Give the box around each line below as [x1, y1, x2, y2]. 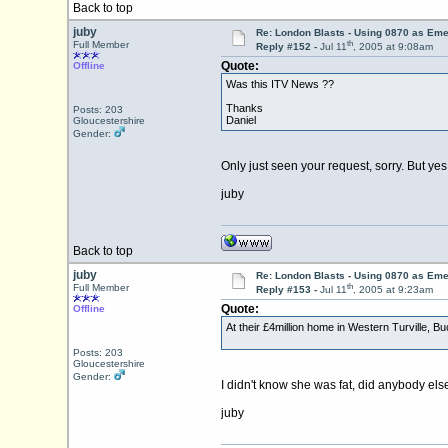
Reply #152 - [255, 41, 320, 53]
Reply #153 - [255, 284, 320, 296]
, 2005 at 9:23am [352, 284, 433, 296]
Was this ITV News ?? [225, 78, 334, 91]
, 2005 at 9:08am [352, 41, 433, 53]
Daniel [225, 114, 256, 127]
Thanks [225, 102, 263, 115]
